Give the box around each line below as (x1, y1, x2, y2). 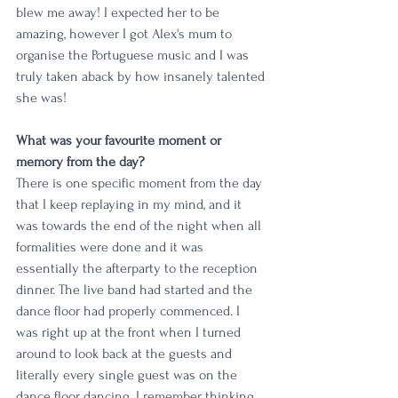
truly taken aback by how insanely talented (16, 68, 268, 85)
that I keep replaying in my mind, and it (16, 196, 245, 213)
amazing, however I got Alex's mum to (16, 26, 235, 43)
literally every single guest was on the (16, 367, 241, 384)
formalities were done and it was (16, 239, 207, 256)
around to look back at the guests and (16, 346, 235, 362)
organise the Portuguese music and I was (16, 47, 252, 64)
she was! (16, 90, 67, 107)
